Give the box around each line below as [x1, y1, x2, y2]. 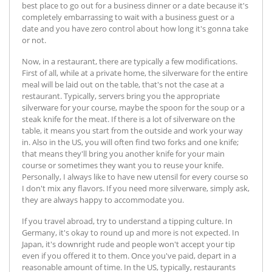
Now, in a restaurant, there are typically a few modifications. [22, 55, 237, 67]
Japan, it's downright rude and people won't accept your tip [22, 238, 235, 250]
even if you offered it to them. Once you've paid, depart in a [22, 250, 236, 261]
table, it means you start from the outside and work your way [22, 124, 243, 136]
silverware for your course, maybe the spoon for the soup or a [22, 101, 245, 113]
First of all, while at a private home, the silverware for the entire [22, 67, 248, 78]
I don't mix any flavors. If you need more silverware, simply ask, [22, 182, 250, 194]
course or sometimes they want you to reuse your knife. [22, 159, 223, 171]
